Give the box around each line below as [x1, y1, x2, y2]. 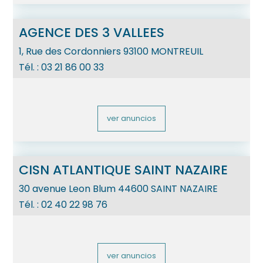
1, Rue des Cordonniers [19, 45, 122, 59]
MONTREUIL [151, 45, 204, 59]
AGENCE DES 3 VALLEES [19, 23, 165, 42]
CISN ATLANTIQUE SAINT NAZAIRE [19, 161, 228, 180]
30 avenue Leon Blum [19, 182, 116, 196]
